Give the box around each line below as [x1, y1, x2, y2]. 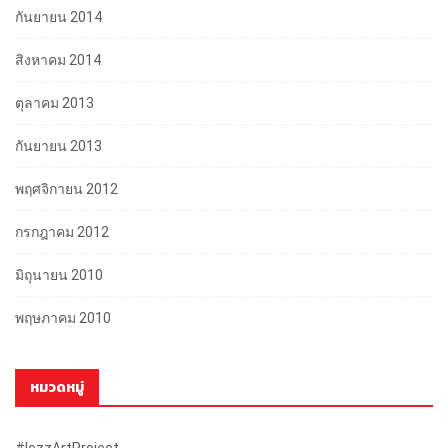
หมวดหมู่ [30, 376, 84, 398]
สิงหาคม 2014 [15, 51, 101, 68]
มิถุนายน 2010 [15, 266, 103, 283]
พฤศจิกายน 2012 [15, 180, 118, 197]
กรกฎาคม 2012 [15, 223, 109, 240]
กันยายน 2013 [15, 137, 102, 154]
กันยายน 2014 [15, 8, 102, 25]
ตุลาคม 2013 [15, 94, 94, 111]
